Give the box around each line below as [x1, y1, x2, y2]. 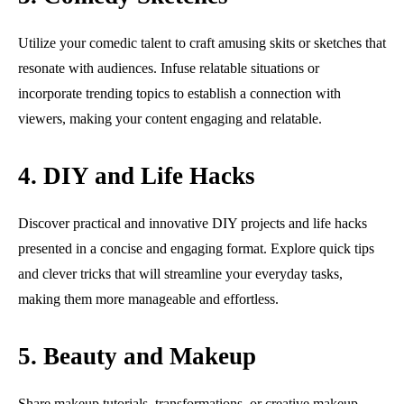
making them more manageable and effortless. [18, 290, 279, 307]
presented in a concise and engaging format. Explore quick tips [18, 240, 374, 256]
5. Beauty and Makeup [18, 342, 256, 370]
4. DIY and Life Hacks [18, 161, 255, 189]
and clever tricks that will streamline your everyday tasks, [18, 265, 343, 281]
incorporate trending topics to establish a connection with [18, 85, 341, 101]
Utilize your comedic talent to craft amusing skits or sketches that [18, 34, 386, 50]
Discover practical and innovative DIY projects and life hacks [18, 215, 367, 231]
